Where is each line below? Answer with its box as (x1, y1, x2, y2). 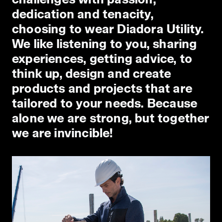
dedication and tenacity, (12, 6, 154, 21)
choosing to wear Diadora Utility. (12, 21, 204, 36)
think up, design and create (12, 66, 171, 81)
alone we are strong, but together (12, 111, 210, 125)
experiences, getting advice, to (12, 51, 193, 66)
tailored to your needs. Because (12, 96, 198, 111)
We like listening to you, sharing (12, 36, 197, 51)
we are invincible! (12, 125, 113, 140)
